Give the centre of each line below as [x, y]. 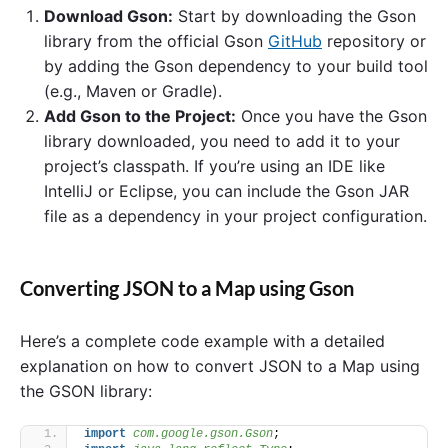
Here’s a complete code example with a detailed [202, 341]
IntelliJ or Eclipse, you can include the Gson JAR [226, 190]
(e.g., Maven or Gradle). [133, 90]
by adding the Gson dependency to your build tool [236, 65]
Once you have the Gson [331, 115]
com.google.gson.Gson [199, 433]
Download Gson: [108, 15]
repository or [374, 40]
